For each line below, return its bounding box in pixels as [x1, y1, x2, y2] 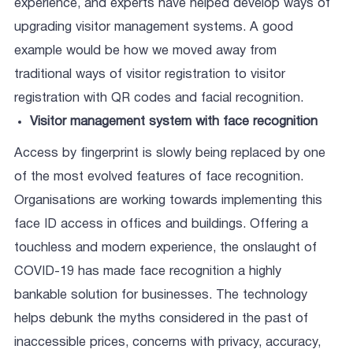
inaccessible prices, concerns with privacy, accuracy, [14, 336, 321, 349]
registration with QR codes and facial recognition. [14, 92, 303, 105]
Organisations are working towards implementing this [14, 195, 322, 207]
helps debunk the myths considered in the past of [14, 313, 308, 325]
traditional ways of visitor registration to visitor [14, 69, 285, 81]
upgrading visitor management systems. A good [14, 21, 293, 34]
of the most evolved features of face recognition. [14, 171, 303, 184]
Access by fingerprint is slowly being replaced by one [14, 147, 325, 160]
